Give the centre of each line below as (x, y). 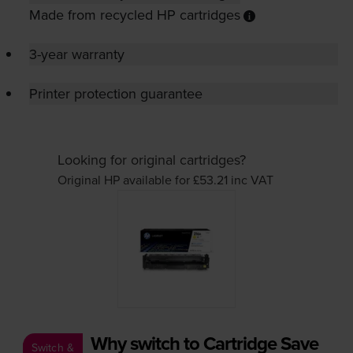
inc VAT (252, 180)
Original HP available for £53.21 (144, 180)
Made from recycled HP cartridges (134, 15)
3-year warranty (76, 54)
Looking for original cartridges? (151, 160)
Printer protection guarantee (115, 94)
